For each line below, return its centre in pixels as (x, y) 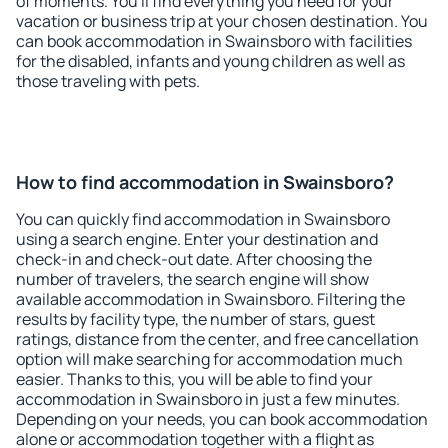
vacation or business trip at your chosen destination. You (222, 21)
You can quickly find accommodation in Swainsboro (203, 219)
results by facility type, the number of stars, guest (195, 319)
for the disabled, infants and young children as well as (210, 61)
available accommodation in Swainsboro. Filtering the (210, 299)
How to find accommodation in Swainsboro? (205, 182)
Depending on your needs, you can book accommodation (222, 419)
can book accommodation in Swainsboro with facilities (214, 41)
